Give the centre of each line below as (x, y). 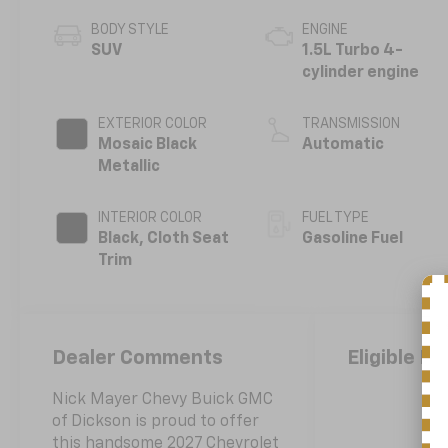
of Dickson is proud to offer (156, 421)
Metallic (129, 167)
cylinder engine (361, 73)
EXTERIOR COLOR (153, 124)
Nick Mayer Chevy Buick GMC (163, 399)
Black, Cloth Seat (164, 239)
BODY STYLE (130, 30)
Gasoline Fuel (353, 239)
